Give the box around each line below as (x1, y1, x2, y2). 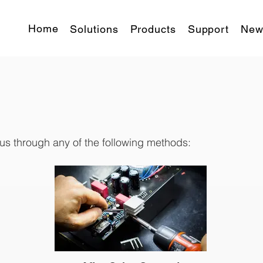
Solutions (70, 23, 119, 35)
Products (130, 23, 176, 35)
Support (187, 23, 230, 35)
